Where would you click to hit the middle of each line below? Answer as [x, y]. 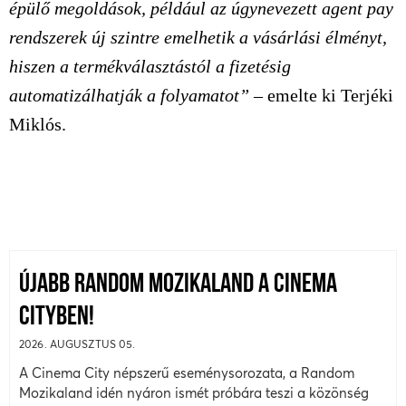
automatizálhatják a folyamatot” [131, 95]
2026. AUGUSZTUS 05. [77, 343]
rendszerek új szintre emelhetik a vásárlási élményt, [198, 37]
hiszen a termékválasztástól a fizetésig [150, 66]
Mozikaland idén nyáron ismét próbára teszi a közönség [194, 392]
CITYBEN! [57, 317]
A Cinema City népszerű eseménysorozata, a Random [187, 372]
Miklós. [40, 124]
